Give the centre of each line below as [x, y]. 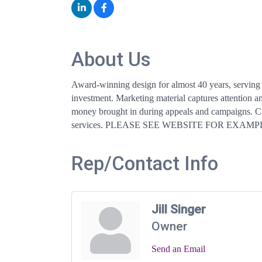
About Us [111, 59]
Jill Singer [179, 209]
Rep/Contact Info [145, 163]
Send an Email [178, 249]
